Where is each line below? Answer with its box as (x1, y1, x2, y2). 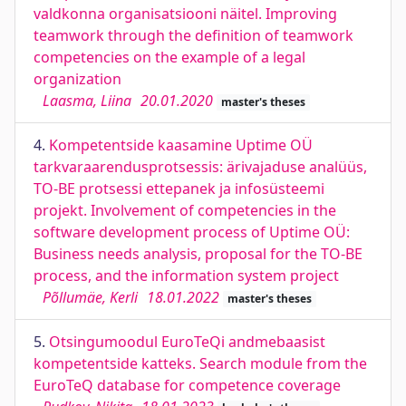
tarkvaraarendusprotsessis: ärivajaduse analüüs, (34, 157, 367, 177)
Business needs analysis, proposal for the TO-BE (34, 244, 362, 264)
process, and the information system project (34, 266, 339, 285)
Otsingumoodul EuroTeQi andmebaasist (49, 332, 325, 352)
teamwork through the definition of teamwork (34, 25, 353, 45)
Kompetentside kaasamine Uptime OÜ (49, 135, 313, 155)
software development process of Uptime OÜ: (34, 222, 350, 242)
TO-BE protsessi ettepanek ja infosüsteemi (34, 179, 324, 198)
